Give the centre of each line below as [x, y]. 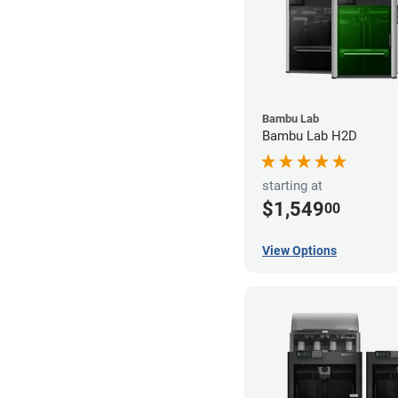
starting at [292, 186]
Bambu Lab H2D [310, 136]
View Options [299, 251]
